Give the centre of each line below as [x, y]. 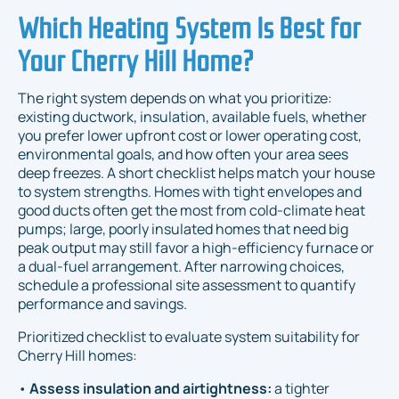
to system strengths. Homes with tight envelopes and [190, 191]
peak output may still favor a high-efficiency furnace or [196, 247]
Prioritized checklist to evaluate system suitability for [189, 336]
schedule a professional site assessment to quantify [187, 285]
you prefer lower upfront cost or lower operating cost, [190, 135]
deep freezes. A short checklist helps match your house [196, 172]
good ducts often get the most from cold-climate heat [191, 210]
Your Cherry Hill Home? [136, 58]
